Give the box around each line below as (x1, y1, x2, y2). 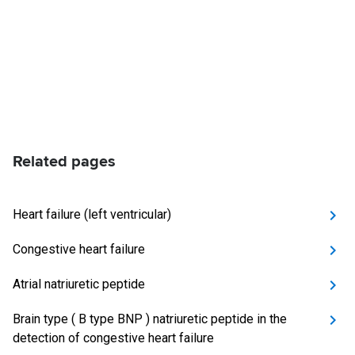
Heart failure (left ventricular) (13, 207, 171, 222)
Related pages (13, 152, 116, 171)
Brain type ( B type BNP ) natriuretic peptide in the (13, 311, 287, 326)
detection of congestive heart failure (13, 330, 214, 345)
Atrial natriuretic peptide (13, 277, 145, 292)
